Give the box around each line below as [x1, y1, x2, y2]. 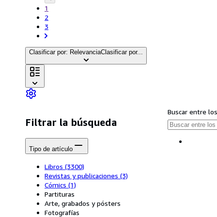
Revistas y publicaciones [45, 171, 118, 180]
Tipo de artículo [29, 145, 73, 153]
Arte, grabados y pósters [45, 199, 121, 208]
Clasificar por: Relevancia [29, 48, 101, 56]
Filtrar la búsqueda [25, 116, 117, 129]
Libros [45, 162, 63, 171]
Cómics [45, 181, 66, 189]
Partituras [45, 190, 75, 199]
